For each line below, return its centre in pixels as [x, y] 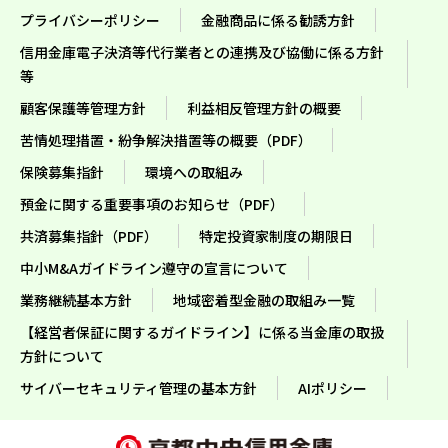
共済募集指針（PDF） [89, 235]
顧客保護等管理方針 [83, 107]
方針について [62, 355]
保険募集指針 [62, 171]
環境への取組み [194, 171]
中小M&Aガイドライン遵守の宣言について [154, 267]
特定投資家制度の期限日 [276, 235]
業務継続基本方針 [76, 299]
